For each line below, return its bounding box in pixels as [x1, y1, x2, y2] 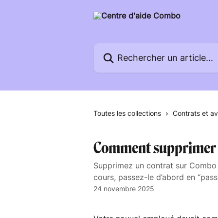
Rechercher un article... [93, 43, 177, 53]
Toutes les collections [93, 109, 161, 117]
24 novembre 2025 [93, 184, 154, 193]
